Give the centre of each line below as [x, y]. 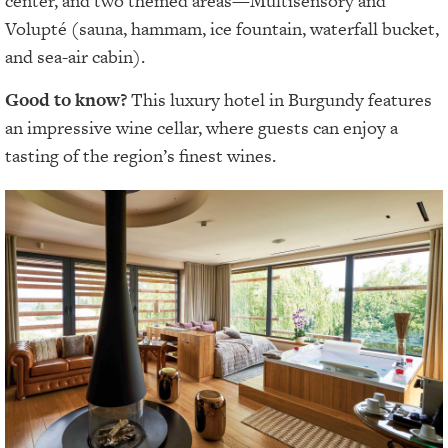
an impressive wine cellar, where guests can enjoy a [201, 127]
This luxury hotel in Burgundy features [281, 99]
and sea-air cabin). [75, 57]
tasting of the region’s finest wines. [140, 155]
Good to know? [68, 99]
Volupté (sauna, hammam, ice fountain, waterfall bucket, [222, 29]
